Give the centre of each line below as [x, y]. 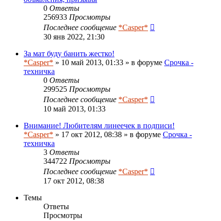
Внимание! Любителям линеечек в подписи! [99, 125]
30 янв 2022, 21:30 [74, 37]
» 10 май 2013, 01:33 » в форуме [109, 62]
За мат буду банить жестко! [69, 53]
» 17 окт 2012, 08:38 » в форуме [108, 134]
